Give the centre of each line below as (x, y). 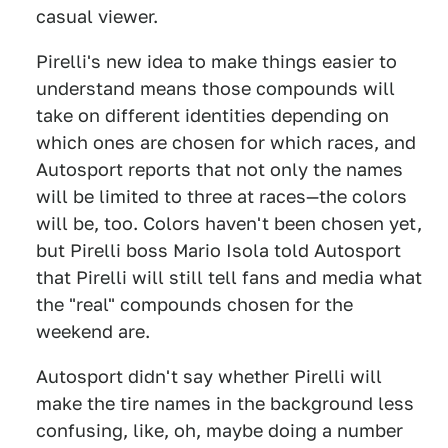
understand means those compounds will (215, 88)
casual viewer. (97, 16)
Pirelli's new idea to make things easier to (216, 61)
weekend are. (93, 331)
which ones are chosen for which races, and (226, 142)
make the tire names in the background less (225, 403)
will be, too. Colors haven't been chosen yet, (229, 223)
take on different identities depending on (212, 115)
